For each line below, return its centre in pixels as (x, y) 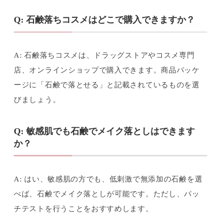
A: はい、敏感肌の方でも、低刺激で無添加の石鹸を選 (108, 179)
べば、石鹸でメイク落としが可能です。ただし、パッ (107, 193)
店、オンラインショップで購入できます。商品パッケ (107, 70)
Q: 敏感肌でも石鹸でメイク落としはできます (104, 131)
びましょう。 (37, 100)
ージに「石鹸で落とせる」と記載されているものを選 (107, 85)
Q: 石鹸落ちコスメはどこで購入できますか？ (104, 20)
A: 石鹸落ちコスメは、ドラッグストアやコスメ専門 (104, 55)
